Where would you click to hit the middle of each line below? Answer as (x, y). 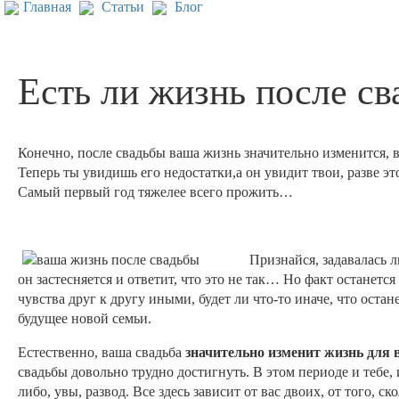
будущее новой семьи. (85, 319)
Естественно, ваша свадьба (100, 353)
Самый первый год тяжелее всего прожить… (155, 192)
